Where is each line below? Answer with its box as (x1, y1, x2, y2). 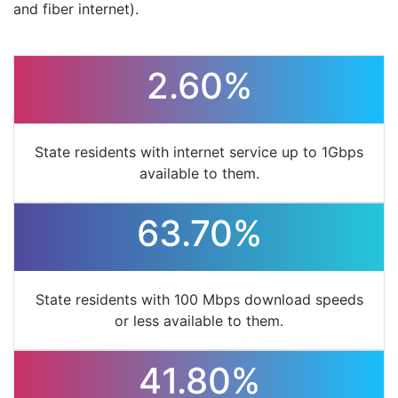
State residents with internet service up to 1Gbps (35, 143, 363, 162)
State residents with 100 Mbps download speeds (35, 291, 363, 309)
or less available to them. (115, 312, 283, 330)
